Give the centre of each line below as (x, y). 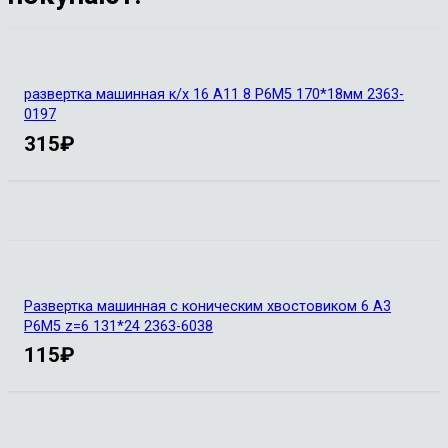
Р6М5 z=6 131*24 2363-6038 (118, 326)
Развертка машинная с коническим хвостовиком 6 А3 (207, 306)
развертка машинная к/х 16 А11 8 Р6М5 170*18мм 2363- (214, 94)
